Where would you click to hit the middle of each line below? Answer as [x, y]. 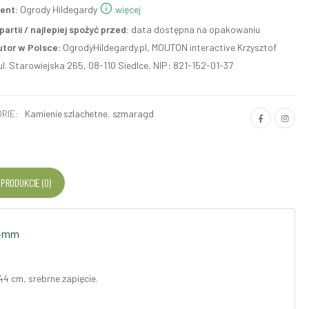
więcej [127, 9]
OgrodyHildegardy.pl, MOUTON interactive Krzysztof [169, 47]
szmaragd [133, 113]
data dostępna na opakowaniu [195, 29]
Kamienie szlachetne [66, 113]
